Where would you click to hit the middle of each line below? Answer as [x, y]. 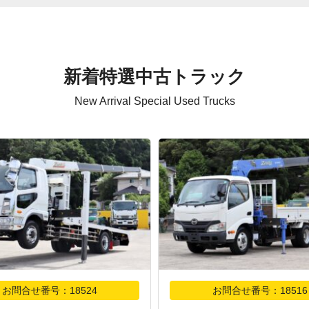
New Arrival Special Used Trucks [154, 101]
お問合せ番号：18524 [49, 291]
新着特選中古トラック [154, 76]
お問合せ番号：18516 [260, 291]
